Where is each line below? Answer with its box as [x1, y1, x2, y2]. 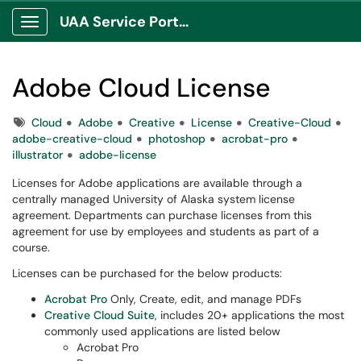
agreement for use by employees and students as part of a [12, 224, 319, 239]
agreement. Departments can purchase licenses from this [12, 208, 312, 222]
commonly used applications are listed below [44, 324, 280, 338]
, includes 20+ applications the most [155, 308, 344, 322]
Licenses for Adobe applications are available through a [12, 176, 302, 190]
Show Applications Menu [29, 27, 157, 42]
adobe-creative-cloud [12, 131, 132, 146]
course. [12, 240, 50, 255]
